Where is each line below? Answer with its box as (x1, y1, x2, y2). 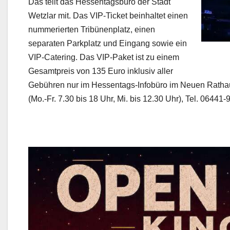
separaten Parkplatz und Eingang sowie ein (28, 39, 187, 48)
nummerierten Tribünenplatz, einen (28, 25, 155, 34)
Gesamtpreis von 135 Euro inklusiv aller (28, 67, 173, 76)
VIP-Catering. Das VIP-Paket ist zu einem (28, 53, 179, 62)
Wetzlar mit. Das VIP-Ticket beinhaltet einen (28, 11, 188, 21)
